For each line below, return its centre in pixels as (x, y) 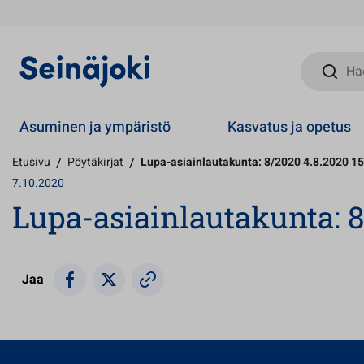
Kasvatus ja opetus (290, 127)
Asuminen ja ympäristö (95, 127)
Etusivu (31, 162)
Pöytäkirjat (95, 162)
